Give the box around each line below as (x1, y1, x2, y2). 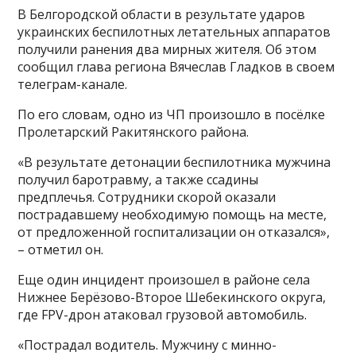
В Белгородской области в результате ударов (17, 6, 306, 24)
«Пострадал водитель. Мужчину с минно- (17, 336, 277, 354)
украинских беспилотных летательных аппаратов (17, 23, 331, 41)
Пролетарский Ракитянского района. (17, 123, 250, 141)
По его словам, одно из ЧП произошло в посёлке (17, 106, 326, 124)
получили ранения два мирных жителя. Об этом (17, 41, 317, 59)
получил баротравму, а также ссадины (17, 171, 259, 189)
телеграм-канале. (17, 75, 128, 94)
